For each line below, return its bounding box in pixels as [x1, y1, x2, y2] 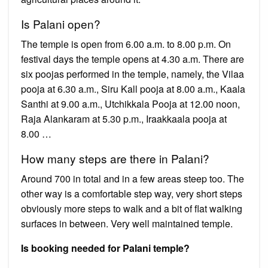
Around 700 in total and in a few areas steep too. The [21, 171, 244, 185]
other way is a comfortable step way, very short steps [21, 186, 242, 200]
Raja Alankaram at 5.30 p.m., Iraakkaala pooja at [21, 111, 227, 126]
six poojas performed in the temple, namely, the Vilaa [21, 66, 244, 81]
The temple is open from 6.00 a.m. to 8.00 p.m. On [21, 36, 231, 51]
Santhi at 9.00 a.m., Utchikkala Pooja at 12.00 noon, [21, 96, 240, 111]
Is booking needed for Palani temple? [21, 240, 190, 255]
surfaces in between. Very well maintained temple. [21, 216, 233, 230]
